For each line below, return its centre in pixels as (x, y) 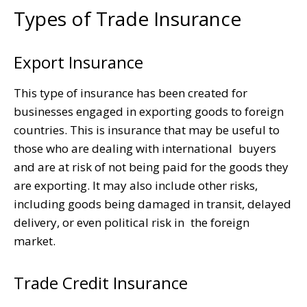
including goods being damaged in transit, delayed (152, 204)
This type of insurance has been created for (131, 93)
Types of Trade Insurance (127, 18)
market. (35, 241)
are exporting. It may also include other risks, (136, 185)
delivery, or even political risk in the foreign (132, 222)
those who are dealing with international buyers (145, 148)
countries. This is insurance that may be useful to (147, 130)
